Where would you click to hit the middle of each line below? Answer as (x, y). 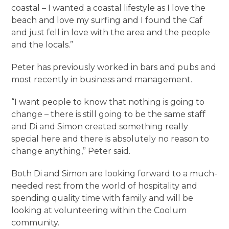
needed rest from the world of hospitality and (105, 186)
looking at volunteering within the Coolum (99, 210)
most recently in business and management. (104, 79)
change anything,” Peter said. (73, 151)
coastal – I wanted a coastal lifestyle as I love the (109, 8)
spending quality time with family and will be (102, 198)
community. (38, 223)
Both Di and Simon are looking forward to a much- (114, 174)
